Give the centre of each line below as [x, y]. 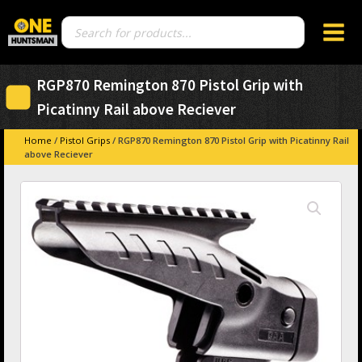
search [76, 42]
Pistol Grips [85, 140]
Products [81, 29]
